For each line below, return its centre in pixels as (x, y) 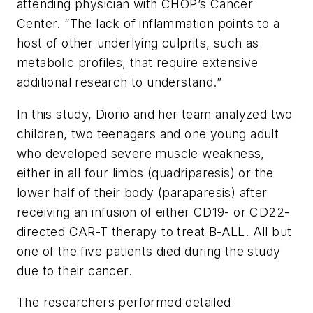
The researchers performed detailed (124, 303)
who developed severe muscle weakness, (141, 153)
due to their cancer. (77, 270)
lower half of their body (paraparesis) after (142, 192)
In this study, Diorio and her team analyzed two (155, 114)
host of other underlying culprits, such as (138, 43)
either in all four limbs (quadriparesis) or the (145, 173)
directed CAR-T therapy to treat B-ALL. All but (154, 231)
